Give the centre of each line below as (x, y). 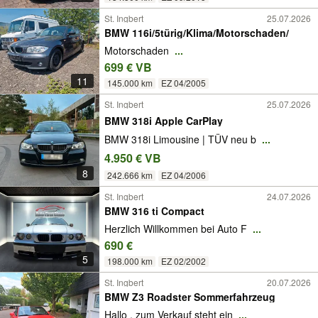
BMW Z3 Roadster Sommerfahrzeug (211, 297)
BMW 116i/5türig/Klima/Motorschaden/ (197, 33)
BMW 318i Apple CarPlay (164, 120)
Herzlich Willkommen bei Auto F (177, 228)
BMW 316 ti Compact (154, 211)
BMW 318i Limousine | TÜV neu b (182, 139)
